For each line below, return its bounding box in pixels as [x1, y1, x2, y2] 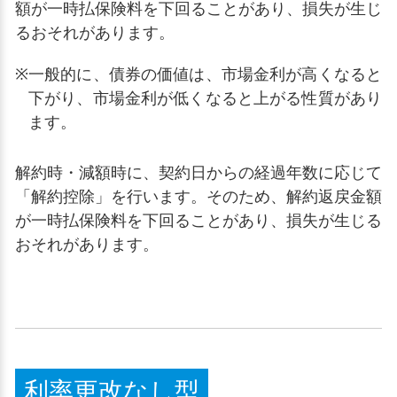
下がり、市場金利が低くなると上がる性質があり [28, 90, 382, 107]
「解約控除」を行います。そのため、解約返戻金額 [15, 188, 382, 206]
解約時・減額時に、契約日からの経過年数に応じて [15, 164, 382, 182]
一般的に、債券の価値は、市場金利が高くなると [28, 66, 382, 83]
